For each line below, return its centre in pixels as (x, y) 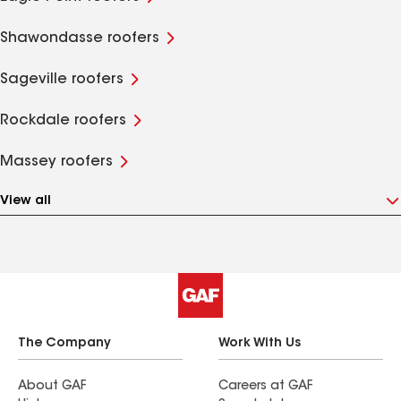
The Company (64, 344)
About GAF (52, 387)
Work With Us (260, 344)
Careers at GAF (265, 387)
